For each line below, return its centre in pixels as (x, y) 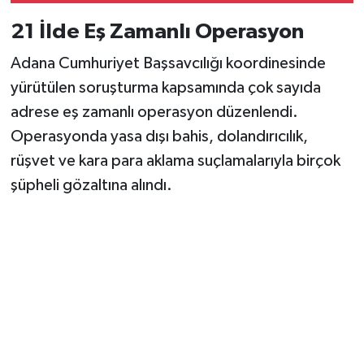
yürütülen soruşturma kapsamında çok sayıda (165, 88)
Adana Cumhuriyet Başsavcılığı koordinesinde (168, 64)
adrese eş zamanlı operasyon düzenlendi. (154, 113)
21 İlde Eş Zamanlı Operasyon (157, 31)
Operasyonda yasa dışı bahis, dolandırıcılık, (159, 137)
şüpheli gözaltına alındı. (91, 186)
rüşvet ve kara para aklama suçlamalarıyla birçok (175, 161)
